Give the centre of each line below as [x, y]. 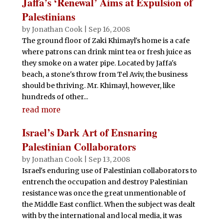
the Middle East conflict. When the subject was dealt [108, 204]
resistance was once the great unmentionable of [104, 193]
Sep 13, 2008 [109, 159]
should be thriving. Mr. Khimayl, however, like [98, 86]
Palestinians [48, 17]
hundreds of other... [55, 97]
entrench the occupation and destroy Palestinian [105, 182]
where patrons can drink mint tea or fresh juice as [106, 52]
